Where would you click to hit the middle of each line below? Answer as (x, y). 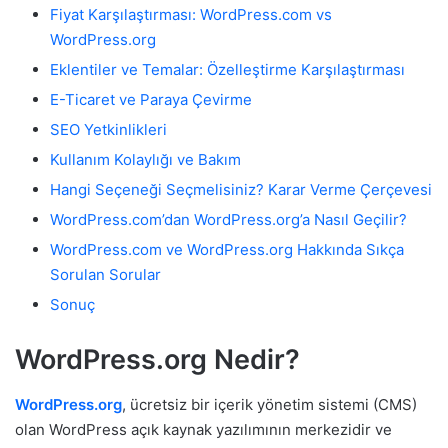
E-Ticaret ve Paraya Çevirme (151, 99)
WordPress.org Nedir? (157, 360)
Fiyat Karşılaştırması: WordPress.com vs (191, 14)
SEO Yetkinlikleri (108, 129)
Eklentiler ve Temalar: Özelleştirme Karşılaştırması (227, 69)
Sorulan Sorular (105, 274)
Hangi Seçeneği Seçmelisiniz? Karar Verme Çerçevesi (241, 189)
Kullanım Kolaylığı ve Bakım (145, 159)
